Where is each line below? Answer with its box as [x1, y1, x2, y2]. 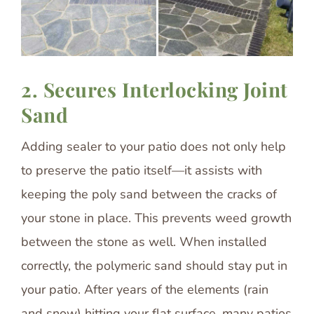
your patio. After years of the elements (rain [21, 280, 268, 298]
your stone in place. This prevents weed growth [21, 209, 292, 226]
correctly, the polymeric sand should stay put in [21, 257, 287, 274]
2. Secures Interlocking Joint [21, 76, 288, 102]
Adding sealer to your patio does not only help [21, 137, 286, 155]
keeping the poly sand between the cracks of [21, 185, 277, 203]
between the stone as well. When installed [21, 233, 267, 250]
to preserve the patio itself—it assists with [21, 161, 262, 179]
